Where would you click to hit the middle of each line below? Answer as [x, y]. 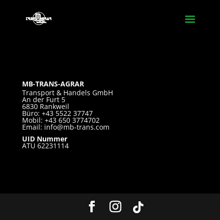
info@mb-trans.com [77, 127]
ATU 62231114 [45, 146]
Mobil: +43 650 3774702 [61, 120]
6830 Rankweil [45, 106]
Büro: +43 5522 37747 [57, 113]
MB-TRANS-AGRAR [53, 84]
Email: [33, 127]
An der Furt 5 [43, 99]
